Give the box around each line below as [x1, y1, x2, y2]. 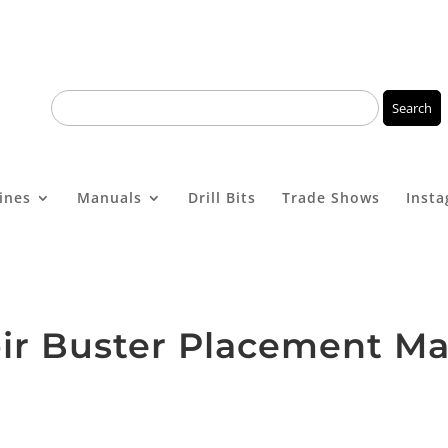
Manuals [76, 187, 142, 207]
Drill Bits [187, 187, 256, 207]
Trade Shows [281, 187, 380, 207]
